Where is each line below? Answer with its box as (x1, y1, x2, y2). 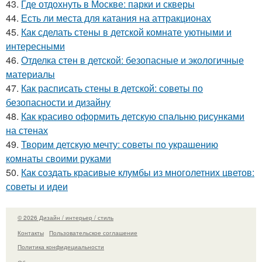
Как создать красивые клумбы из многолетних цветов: (21, 165, 254, 179)
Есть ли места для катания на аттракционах (21, 11, 211, 25)
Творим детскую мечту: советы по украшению (21, 137, 218, 151)
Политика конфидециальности (18, 243, 104, 251)
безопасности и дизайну (6, 95, 111, 109)
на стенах (6, 123, 48, 137)
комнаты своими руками (6, 151, 111, 165)
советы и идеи (6, 179, 68, 193)
